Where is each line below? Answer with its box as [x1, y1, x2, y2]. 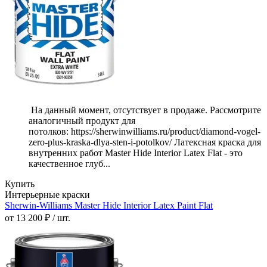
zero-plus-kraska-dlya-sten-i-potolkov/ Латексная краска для [29, 137, 261, 148]
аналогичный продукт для [29, 116, 135, 126]
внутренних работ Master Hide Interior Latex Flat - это [29, 148, 243, 159]
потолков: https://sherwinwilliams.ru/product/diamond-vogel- [29, 126, 260, 137]
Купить [5, 179, 35, 190]
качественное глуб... [29, 159, 110, 169]
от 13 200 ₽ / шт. [5, 213, 70, 223]
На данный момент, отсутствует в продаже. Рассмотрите [29, 105, 261, 116]
